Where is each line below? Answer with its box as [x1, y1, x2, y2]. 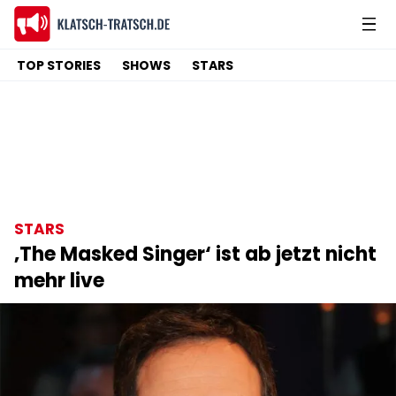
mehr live [14, 267, 104, 294]
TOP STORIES [17, 57, 102, 74]
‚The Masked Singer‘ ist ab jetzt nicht [14, 240, 377, 268]
